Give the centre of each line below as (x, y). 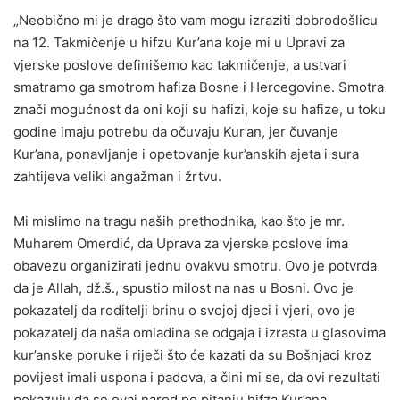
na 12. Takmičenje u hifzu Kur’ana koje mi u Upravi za (179, 42)
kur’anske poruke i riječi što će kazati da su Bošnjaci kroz (192, 354)
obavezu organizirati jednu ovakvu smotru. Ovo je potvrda (195, 265)
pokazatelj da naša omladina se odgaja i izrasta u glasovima (200, 332)
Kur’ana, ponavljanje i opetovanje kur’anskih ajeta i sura (186, 154)
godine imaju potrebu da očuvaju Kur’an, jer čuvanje (176, 131)
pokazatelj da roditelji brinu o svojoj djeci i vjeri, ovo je (184, 310)
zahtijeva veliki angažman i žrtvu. (117, 176)
